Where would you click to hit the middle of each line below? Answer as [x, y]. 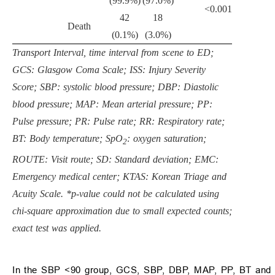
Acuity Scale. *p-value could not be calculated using [116, 193]
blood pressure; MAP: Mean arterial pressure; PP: [112, 104]
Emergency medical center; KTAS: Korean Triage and [119, 176]
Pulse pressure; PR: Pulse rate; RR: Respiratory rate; [118, 122]
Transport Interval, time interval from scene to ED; [113, 53]
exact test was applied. [57, 228]
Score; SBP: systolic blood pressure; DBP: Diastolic [115, 87]
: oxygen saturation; [167, 139]
